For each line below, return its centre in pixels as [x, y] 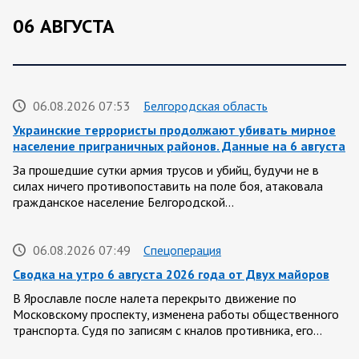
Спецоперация [182, 250]
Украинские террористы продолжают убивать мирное [174, 130]
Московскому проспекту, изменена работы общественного [176, 315]
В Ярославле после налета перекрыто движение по [156, 298]
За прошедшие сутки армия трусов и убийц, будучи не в [166, 170]
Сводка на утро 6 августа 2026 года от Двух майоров [171, 274]
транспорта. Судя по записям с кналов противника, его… [167, 331]
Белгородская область [206, 106]
